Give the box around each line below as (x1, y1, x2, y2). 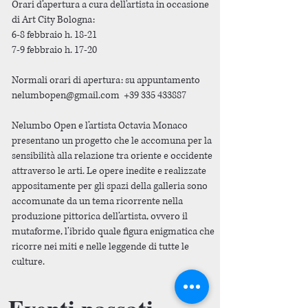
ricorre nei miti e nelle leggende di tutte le (12, 240, 189, 253)
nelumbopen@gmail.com (12, 89, 120, 102)
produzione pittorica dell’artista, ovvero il (12, 210, 188, 223)
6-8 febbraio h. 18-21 (12, 28, 97, 41)
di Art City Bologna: (12, 13, 95, 26)
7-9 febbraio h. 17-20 (12, 43, 97, 56)
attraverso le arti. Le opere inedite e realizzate (12, 164, 206, 177)
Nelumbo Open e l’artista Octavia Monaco (12, 119, 188, 132)
